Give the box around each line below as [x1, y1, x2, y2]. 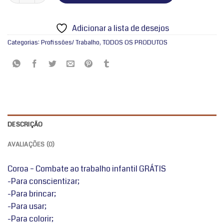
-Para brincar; [7, 187, 56, 199]
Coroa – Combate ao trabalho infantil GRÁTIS [7, 162, 166, 174]
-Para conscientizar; [7, 175, 79, 187]
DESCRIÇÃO [7, 119, 43, 129]
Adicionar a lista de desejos [71, 22, 169, 34]
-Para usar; [7, 200, 46, 212]
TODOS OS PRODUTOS [102, 37, 167, 47]
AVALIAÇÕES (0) [7, 139, 55, 149]
